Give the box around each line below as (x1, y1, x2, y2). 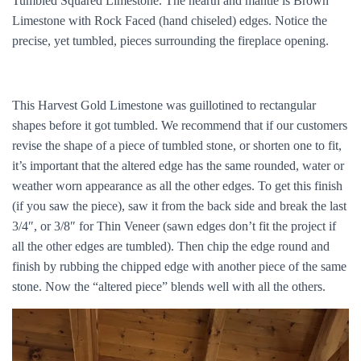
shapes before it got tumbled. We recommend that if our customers (12, 118, 347, 133)
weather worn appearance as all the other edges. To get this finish (12, 179, 342, 193)
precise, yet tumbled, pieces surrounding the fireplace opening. (12, 34, 329, 48)
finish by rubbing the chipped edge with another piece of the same (12, 259, 346, 274)
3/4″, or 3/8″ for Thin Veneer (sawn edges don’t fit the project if (12, 219, 336, 234)
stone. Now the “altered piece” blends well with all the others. (12, 280, 326, 294)
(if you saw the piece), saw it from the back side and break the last (12, 199, 346, 214)
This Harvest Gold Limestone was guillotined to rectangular (12, 98, 316, 113)
